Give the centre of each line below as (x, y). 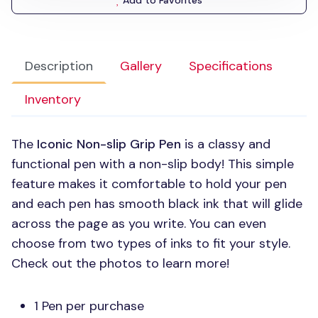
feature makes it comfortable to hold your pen (149, 184)
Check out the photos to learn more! (120, 263)
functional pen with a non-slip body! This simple (153, 164)
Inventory (53, 99)
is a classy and (226, 144)
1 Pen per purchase (89, 306)
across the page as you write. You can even (139, 224)
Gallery (141, 66)
